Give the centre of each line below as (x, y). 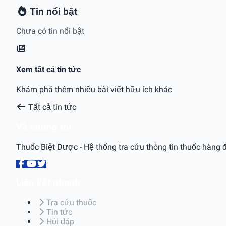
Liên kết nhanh (48, 183)
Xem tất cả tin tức (48, 69)
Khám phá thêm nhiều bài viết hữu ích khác (94, 90)
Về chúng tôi (44, 127)
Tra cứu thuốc (71, 203)
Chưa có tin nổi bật (50, 31)
